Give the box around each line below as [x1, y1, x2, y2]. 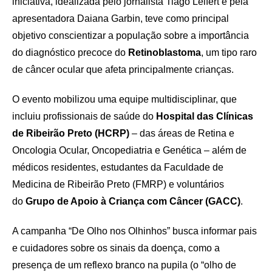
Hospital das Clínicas [156, 111, 253, 121]
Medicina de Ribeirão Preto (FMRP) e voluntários [12, 179, 224, 189]
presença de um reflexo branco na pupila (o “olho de [12, 260, 236, 270]
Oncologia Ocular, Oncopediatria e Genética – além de [12, 145, 246, 155]
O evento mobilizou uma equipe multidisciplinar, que [12, 94, 237, 104]
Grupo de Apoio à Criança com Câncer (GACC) [25, 196, 240, 206]
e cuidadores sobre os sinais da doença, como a [12, 243, 220, 253]
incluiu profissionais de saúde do [12, 111, 156, 121]
